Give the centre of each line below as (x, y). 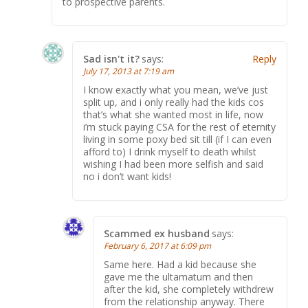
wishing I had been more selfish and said (173, 164)
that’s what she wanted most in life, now (173, 114)
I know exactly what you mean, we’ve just (176, 90)
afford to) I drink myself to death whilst (170, 152)
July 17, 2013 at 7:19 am (129, 71)
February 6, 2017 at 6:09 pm (157, 246)
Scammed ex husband (157, 233)
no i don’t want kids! (127, 176)
